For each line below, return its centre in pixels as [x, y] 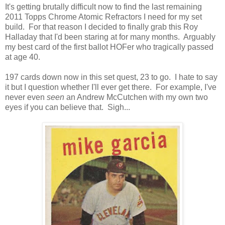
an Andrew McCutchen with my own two [136, 97]
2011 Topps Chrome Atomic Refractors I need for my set [103, 17]
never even [26, 97]
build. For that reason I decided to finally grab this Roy [101, 27]
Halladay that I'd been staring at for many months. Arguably [110, 37]
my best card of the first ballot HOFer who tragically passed [109, 47]
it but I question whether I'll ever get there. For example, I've [111, 87]
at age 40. [23, 57]
